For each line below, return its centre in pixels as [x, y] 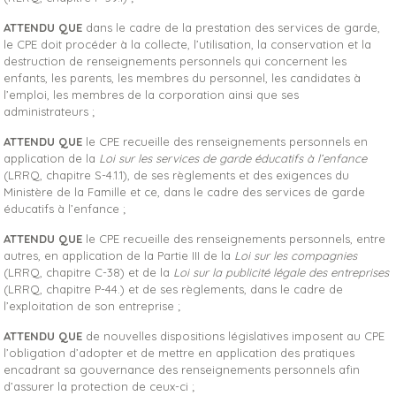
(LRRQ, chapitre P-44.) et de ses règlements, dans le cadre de [174, 289]
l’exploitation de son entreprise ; [92, 306]
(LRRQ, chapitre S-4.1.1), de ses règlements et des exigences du [177, 175]
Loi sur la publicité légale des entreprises [282, 272]
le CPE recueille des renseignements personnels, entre [234, 239]
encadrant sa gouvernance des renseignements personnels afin [182, 369]
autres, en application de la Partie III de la [119, 255]
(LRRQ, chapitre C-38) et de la [89, 272]
